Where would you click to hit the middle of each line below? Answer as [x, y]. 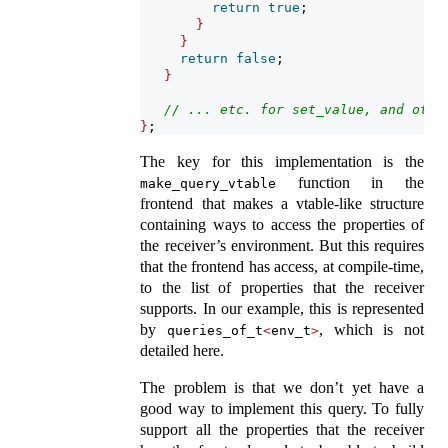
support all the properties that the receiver [282, 430]
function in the [350, 183]
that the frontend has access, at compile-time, [282, 267]
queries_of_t [215, 331]
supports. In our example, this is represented [282, 309]
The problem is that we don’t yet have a [282, 388]
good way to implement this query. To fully [282, 409]
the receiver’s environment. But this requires [282, 246]
